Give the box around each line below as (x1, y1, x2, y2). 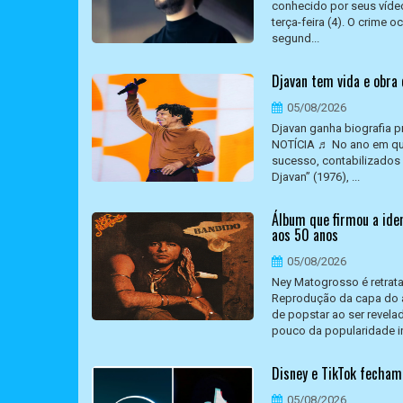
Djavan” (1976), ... (272, 170, 360, 184)
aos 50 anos (272, 224, 338, 246)
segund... (272, 31, 319, 45)
